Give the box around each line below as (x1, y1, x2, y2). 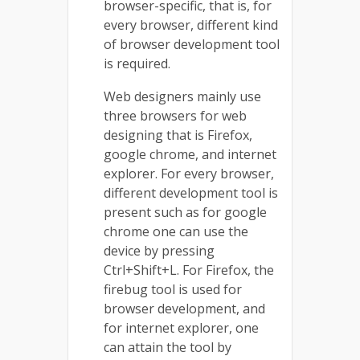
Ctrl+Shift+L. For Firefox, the (104, 260, 274, 279)
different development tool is (104, 183, 278, 202)
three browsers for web (104, 106, 247, 125)
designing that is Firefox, (104, 125, 252, 144)
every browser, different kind (104, 15, 278, 34)
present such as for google (104, 202, 267, 221)
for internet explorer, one (104, 318, 259, 337)
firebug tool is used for (104, 280, 242, 298)
